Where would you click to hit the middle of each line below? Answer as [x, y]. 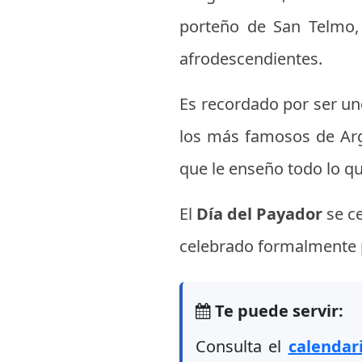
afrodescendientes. [251, 59]
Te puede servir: [277, 311]
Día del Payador [262, 214]
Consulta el [242, 346]
